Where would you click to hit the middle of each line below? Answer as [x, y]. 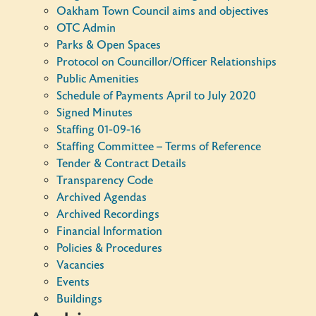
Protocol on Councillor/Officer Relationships [166, 62]
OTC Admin [86, 28]
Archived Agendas [102, 197]
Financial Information [109, 231]
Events [73, 282]
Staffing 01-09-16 [99, 130]
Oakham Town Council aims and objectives [163, 11]
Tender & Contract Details [121, 164]
